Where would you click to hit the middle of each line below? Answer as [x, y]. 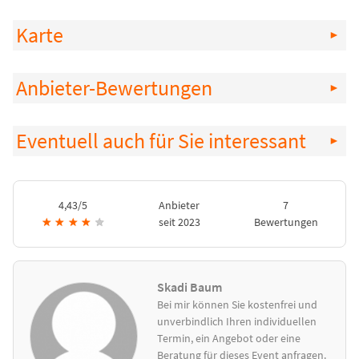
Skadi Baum [190, 287]
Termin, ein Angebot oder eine [229, 339]
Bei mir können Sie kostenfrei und [238, 305]
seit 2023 [179, 222]
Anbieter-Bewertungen [114, 89]
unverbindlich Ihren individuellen [237, 322]
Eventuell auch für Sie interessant [161, 141]
